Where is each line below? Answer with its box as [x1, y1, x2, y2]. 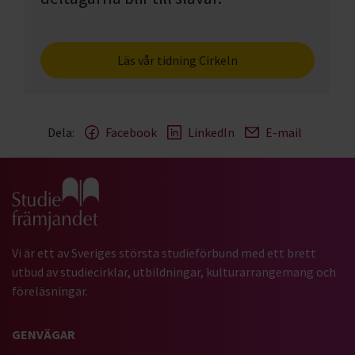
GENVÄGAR [12, 326, 75, 342]
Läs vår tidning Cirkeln [117, 52, 238, 68]
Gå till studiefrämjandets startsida [12, 179, 200, 195]
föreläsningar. [12, 282, 88, 299]
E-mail [265, 124, 302, 140]
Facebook [105, 124, 157, 140]
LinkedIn [187, 124, 235, 140]
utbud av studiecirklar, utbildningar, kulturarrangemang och [12, 263, 336, 280]
